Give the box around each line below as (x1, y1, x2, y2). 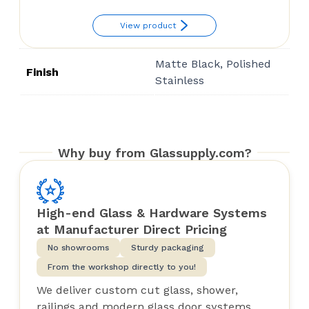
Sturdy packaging (131, 242, 204, 252)
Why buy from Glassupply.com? (57, 145, 252, 160)
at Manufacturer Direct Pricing (37, 221, 227, 237)
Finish (26, 65, 59, 79)
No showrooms (48, 242, 109, 252)
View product (120, 20, 176, 30)
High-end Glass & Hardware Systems (37, 205, 267, 220)
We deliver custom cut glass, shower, (37, 283, 238, 297)
